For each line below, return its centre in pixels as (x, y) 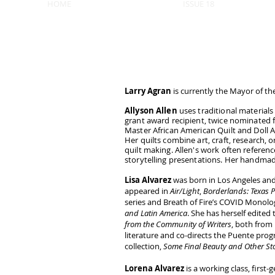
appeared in (147, 191)
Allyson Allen (151, 110)
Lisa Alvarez (148, 180)
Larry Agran (148, 91)
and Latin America (156, 213)
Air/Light (185, 191)
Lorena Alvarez (154, 268)
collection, (144, 246)
